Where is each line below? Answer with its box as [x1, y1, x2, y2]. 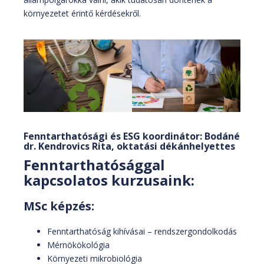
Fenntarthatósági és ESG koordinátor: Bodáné [24, 129, 240, 143]
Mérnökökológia [47, 239, 110, 250]
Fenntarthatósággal [24, 154, 165, 174]
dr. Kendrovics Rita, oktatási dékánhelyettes [24, 139, 235, 153]
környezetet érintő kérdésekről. [24, 8, 141, 19]
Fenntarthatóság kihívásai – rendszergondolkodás [47, 225, 237, 237]
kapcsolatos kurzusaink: [24, 170, 194, 190]
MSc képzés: [24, 197, 94, 214]
